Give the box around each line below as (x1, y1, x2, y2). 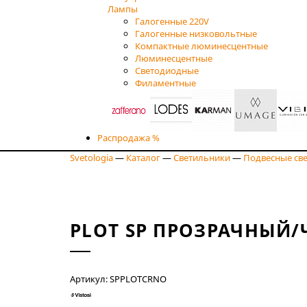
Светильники (173, 151, 230, 164)
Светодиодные (135, 64, 199, 77)
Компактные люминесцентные (135, 39, 268, 52)
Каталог (126, 151, 160, 164)
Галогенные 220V (135, 14, 209, 27)
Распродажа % (97, 131, 160, 144)
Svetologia (70, 151, 113, 164)
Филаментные (135, 76, 196, 89)
